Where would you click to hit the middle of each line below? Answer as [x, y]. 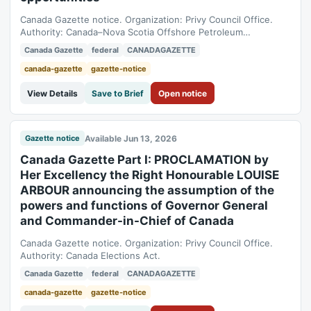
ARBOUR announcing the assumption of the [147, 190]
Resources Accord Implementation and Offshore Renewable [150, 44]
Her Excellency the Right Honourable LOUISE [150, 175]
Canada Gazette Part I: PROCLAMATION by [144, 160]
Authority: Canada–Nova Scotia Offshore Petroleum [132, 32]
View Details [52, 93]
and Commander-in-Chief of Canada [127, 221]
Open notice [183, 93]
